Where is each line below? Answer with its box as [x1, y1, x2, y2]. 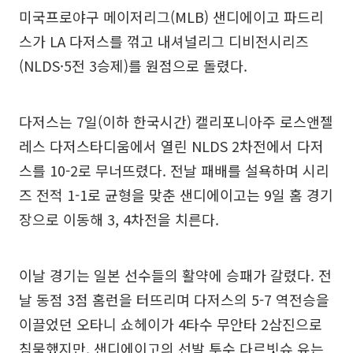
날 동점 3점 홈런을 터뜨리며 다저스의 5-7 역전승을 [19, 289, 329, 310]
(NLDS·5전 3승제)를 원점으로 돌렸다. [19, 55, 247, 76]
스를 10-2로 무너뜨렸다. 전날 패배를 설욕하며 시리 [19, 160, 329, 180]
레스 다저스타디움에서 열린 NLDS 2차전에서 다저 [19, 136, 324, 156]
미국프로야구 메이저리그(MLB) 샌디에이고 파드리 [19, 6, 324, 27]
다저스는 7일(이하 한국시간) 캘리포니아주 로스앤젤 [19, 111, 333, 132]
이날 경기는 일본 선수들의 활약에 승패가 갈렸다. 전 [19, 265, 332, 285]
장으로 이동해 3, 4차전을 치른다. [19, 209, 219, 229]
